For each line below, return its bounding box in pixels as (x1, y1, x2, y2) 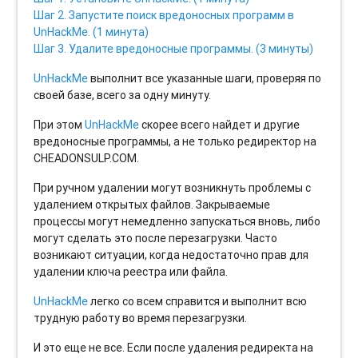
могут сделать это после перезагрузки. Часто (34, 230, 278, 245)
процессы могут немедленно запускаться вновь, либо (34, 213, 321, 229)
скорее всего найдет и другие (139, 117, 300, 132)
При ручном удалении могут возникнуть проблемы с (34, 180, 312, 195)
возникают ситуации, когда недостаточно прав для (34, 247, 309, 262)
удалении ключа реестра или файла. (34, 264, 229, 279)
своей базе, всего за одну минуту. (34, 87, 212, 102)
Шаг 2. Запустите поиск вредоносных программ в (34, 7, 295, 22)
